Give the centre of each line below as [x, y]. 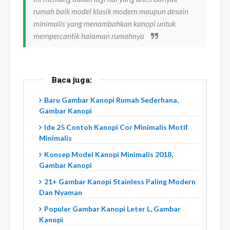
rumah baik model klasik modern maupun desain [111, 11]
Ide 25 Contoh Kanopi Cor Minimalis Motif [116, 127]
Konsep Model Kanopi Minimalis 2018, [109, 154]
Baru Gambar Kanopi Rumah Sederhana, [111, 100]
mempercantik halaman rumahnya [90, 36]
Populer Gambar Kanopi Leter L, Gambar [112, 208]
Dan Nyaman [61, 192]
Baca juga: [72, 79]
